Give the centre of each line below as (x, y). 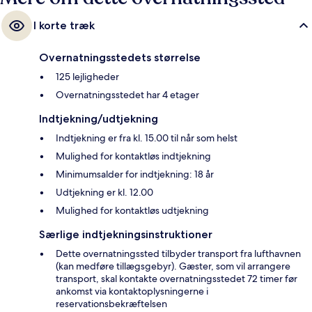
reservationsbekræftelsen (111, 303)
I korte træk (64, 25)
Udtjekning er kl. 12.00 (104, 192)
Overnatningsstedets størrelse (120, 57)
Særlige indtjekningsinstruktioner (126, 234)
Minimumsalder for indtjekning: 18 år (135, 174)
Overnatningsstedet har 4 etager (127, 94)
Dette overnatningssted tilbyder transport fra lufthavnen (178, 253)
